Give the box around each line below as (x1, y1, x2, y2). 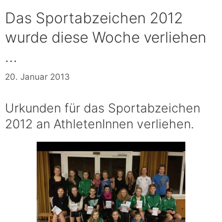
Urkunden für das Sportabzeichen (5, 100, 200, 115)
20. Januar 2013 (5, 71, 70, 82)
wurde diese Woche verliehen (5, 28, 206, 46)
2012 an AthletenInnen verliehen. (5, 116, 194, 131)
